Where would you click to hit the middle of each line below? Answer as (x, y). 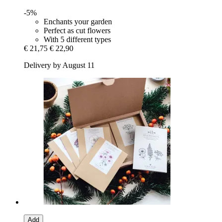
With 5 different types (77, 40)
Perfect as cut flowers (77, 31)
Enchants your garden (78, 22)
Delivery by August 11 (59, 65)
